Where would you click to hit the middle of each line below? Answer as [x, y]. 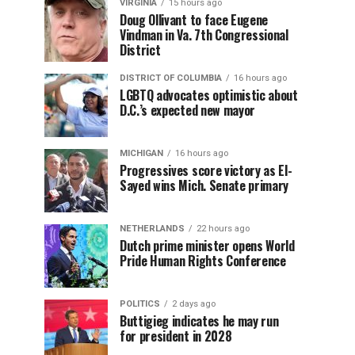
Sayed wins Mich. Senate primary [204, 185]
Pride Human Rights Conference [203, 261]
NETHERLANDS [152, 229]
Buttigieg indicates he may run [199, 321]
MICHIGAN [141, 153]
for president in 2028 [177, 336]
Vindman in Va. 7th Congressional [204, 35]
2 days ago [194, 304]
